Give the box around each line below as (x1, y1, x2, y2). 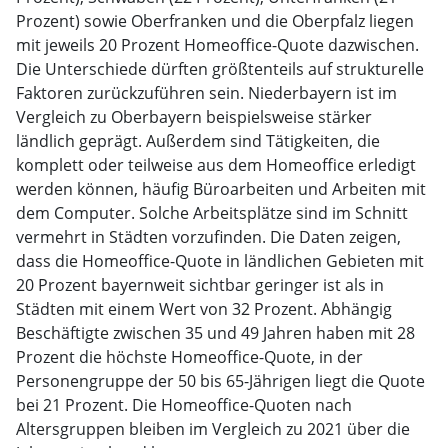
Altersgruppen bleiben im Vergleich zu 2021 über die (16, 418, 410, 440)
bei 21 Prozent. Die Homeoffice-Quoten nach (16, 394, 352, 416)
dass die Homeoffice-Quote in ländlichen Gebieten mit (16, 250, 424, 272)
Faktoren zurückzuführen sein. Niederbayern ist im (16, 82, 397, 104)
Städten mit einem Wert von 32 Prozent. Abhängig (16, 298, 392, 320)
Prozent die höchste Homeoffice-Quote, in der (16, 346, 363, 368)
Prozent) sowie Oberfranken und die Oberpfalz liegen (16, 10, 414, 32)
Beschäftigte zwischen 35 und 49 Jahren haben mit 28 (16, 322, 415, 344)
